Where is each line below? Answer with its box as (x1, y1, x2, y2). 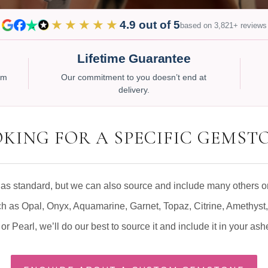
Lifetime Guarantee (77, 51, 191, 65)
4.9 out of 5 (119, 19, 180, 31)
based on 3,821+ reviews (179, 20, 267, 30)
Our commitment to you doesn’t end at (61, 73, 207, 82)
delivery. (118, 86, 150, 95)
